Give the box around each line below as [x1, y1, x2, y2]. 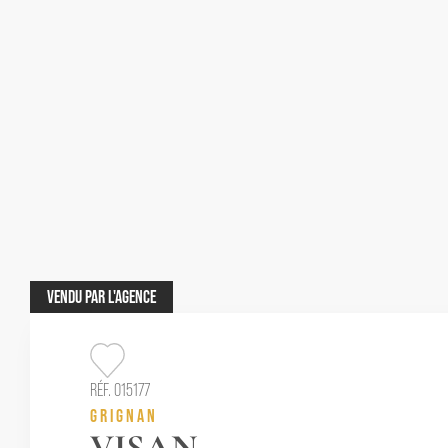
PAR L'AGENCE [85, 286, 156, 307]
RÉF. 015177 [90, 380, 150, 400]
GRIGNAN [90, 405, 158, 426]
